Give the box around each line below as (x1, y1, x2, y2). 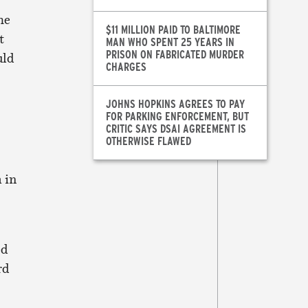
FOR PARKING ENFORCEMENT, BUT (105, 109, 249, 124)
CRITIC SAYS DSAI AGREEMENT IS (105, 121, 246, 136)
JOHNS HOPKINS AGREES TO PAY (105, 96, 245, 111)
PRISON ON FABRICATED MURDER (105, 47, 244, 62)
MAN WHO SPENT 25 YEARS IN (105, 34, 234, 49)
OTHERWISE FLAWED (105, 133, 191, 148)
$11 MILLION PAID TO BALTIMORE (105, 22, 241, 37)
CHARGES (105, 59, 146, 74)
